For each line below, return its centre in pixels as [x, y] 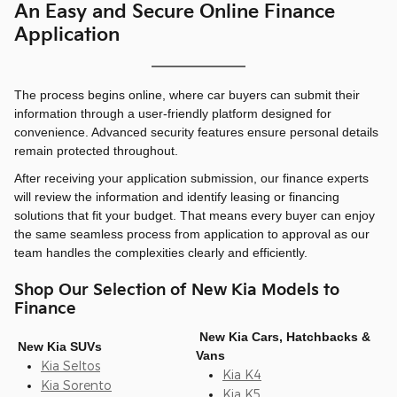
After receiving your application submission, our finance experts [191, 179]
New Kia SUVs [58, 346]
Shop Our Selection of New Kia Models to [177, 291]
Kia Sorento [76, 385]
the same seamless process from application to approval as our [192, 234]
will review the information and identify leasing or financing [177, 197]
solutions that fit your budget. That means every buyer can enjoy [195, 216]
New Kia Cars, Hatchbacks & [283, 336]
